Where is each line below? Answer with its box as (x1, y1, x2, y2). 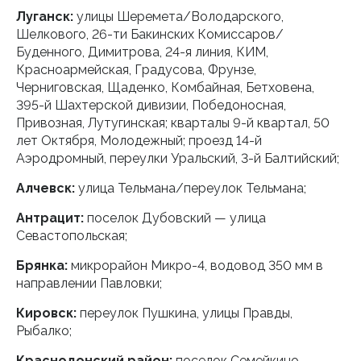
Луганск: (16, 9, 73, 24)
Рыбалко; (16, 323, 72, 338)
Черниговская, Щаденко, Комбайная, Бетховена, (16, 80, 314, 95)
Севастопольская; (16, 228, 127, 243)
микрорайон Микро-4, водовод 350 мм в (68, 258, 323, 273)
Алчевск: (16, 180, 75, 196)
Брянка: (16, 258, 68, 273)
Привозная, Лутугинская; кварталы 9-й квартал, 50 (16, 115, 330, 131)
